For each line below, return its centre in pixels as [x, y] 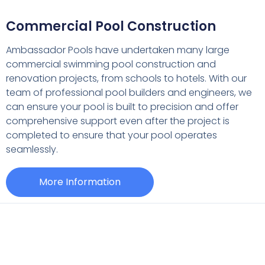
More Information [80, 182]
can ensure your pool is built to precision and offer [122, 106]
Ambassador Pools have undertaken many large [118, 50]
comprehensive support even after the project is [118, 121]
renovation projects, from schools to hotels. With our [126, 78]
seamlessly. [32, 149]
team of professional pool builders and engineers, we [129, 92]
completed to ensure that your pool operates [112, 135]
